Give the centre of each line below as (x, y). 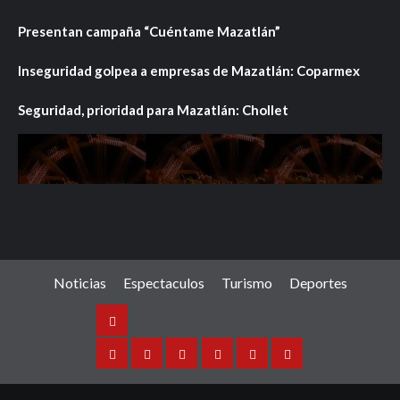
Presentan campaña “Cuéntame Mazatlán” (149, 31)
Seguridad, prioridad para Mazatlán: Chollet (153, 109)
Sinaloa (130, 367)
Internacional (217, 367)
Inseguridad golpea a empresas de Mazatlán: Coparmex (189, 70)
